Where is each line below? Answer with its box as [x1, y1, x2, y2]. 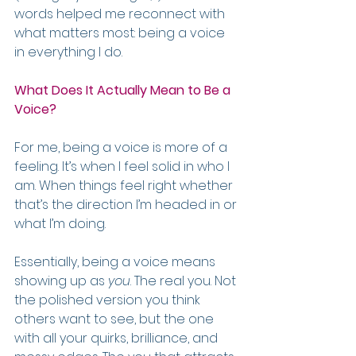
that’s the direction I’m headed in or [14, 195, 240, 214]
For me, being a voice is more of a [14, 138, 230, 157]
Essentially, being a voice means [14, 253, 219, 271]
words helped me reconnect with [14, 5, 228, 23]
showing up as [14, 272, 108, 290]
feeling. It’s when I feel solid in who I [14, 157, 233, 176]
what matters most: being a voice [14, 24, 228, 42]
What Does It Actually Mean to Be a [14, 81, 234, 99]
